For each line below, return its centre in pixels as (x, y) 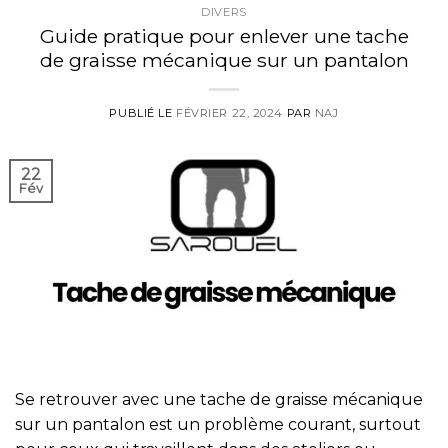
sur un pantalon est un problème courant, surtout (218, 425)
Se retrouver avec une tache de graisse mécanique (219, 400)
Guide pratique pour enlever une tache (224, 35)
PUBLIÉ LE (143, 112)
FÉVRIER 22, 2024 (230, 112)
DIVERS (224, 12)
